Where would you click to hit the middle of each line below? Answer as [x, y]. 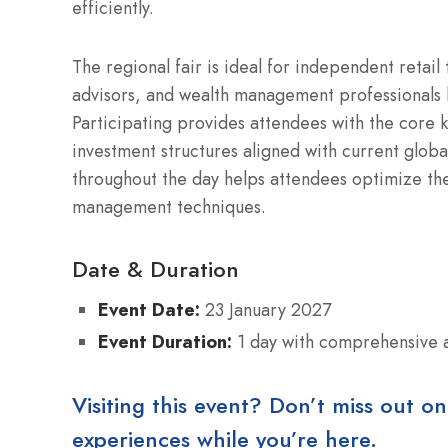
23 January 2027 [265, 310]
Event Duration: [165, 342]
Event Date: [149, 310]
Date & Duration [155, 269]
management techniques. [169, 207]
